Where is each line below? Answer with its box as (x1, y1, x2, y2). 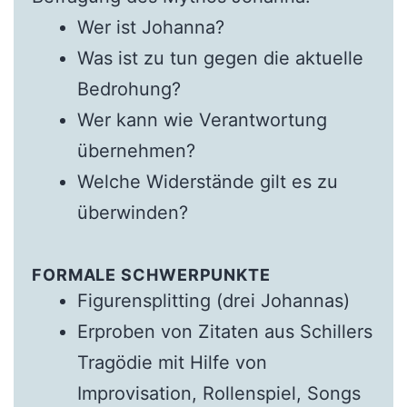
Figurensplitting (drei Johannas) (76, 290, 350, 313)
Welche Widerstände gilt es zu (76, 171, 338, 194)
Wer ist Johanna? (76, 16, 230, 39)
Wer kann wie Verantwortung (76, 109, 327, 132)
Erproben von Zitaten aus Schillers (76, 321, 372, 343)
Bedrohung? (76, 78, 181, 101)
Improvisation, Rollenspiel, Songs (76, 382, 361, 405)
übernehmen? (76, 140, 195, 163)
